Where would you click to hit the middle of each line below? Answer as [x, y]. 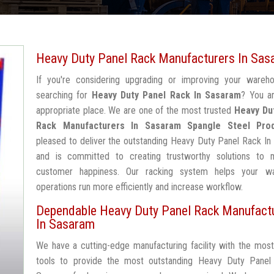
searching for [64, 95]
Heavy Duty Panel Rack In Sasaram [166, 95]
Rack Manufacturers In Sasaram [109, 126]
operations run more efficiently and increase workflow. [139, 187]
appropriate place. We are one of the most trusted [135, 110]
